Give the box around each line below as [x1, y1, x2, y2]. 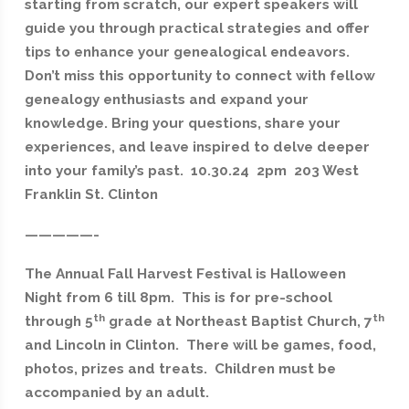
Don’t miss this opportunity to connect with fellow [24, 68, 375, 85]
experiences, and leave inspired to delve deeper [24, 139, 370, 156]
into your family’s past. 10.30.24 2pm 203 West [24, 163, 359, 180]
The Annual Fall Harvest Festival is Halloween [24, 266, 346, 283]
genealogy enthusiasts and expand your [24, 91, 309, 109]
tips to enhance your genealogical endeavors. [24, 44, 353, 61]
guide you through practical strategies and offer [24, 20, 370, 37]
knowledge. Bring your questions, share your [24, 115, 341, 132]
